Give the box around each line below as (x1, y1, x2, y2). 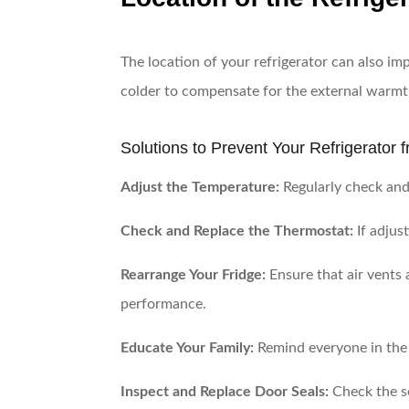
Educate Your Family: (121, 340, 254, 355)
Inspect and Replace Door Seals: (121, 383, 329, 399)
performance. (121, 296, 206, 311)
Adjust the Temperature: (121, 179, 279, 194)
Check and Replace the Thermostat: (121, 223, 353, 238)
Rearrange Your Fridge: (121, 267, 266, 282)
